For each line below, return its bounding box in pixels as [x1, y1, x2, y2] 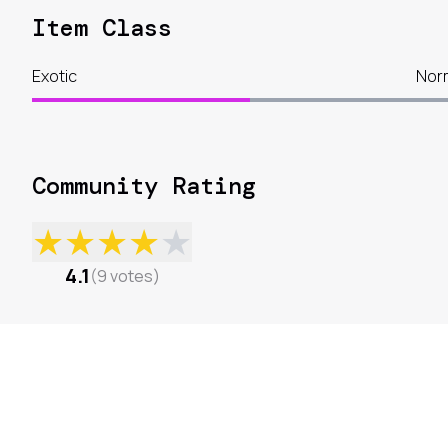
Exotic [32, 65, 77, 88]
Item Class [32, 12, 172, 44]
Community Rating [32, 170, 256, 202]
